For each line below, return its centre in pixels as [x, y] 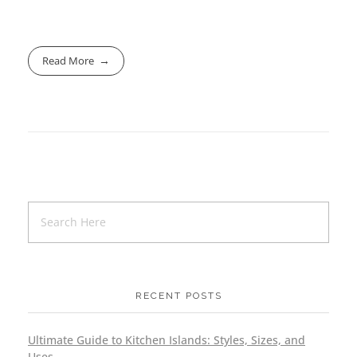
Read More [69, 61]
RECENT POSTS [178, 295]
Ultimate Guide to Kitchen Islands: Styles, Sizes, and [167, 339]
